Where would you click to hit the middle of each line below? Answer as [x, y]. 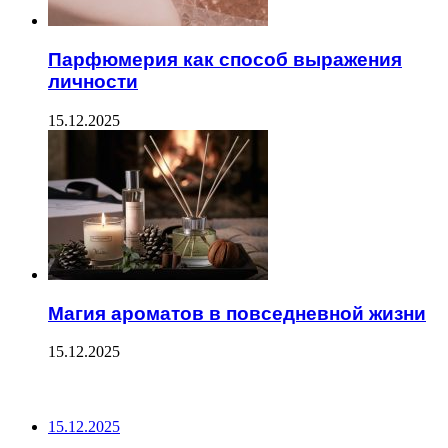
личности [93, 82]
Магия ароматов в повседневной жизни [237, 313]
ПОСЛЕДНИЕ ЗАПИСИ [94, 390]
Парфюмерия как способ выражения [225, 60]
